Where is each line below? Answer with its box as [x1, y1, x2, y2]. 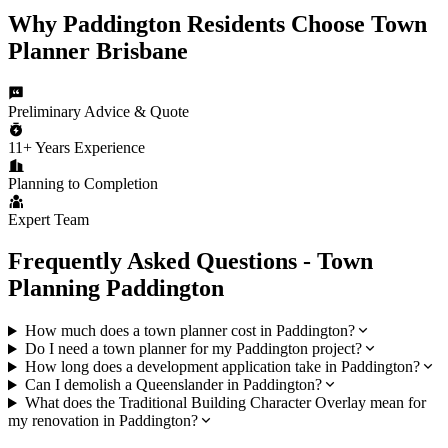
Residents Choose [181, 10, 371, 37]
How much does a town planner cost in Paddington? [24, 322, 355, 340]
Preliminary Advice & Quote [8, 102, 189, 120]
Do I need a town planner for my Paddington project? [24, 340, 362, 358]
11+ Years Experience [8, 138, 145, 156]
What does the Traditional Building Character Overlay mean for [24, 394, 426, 412]
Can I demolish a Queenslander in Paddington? [24, 376, 322, 394]
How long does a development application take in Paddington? [24, 358, 420, 376]
